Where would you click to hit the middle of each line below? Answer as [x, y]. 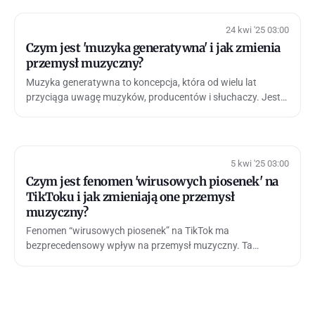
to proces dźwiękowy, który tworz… [102, 111]
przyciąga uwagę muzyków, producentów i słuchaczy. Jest [153, 97]
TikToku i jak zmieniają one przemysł [130, 197]
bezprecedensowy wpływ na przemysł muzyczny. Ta [139, 246]
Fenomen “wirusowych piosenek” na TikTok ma [128, 231]
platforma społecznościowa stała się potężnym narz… [143, 261]
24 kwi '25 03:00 [257, 30]
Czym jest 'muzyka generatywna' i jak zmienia [153, 47]
